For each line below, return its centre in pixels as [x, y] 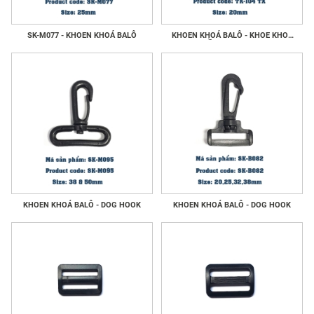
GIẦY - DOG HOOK [232, 45]
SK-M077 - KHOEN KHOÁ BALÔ [82, 35]
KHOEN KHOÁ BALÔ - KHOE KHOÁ [232, 35]
